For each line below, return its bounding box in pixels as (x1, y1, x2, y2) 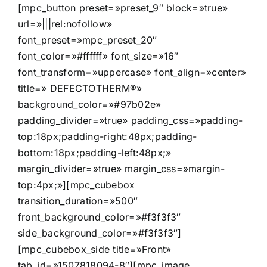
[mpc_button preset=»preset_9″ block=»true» (18, 1, 228, 14)
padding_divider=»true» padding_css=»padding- (18, 114, 243, 126)
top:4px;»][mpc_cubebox (18, 178, 135, 191)
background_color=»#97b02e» (18, 98, 162, 110)
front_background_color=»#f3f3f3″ (18, 210, 181, 223)
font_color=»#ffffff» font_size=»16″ (18, 49, 179, 62)
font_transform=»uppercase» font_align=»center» (18, 66, 247, 78)
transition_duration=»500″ (18, 194, 138, 207)
